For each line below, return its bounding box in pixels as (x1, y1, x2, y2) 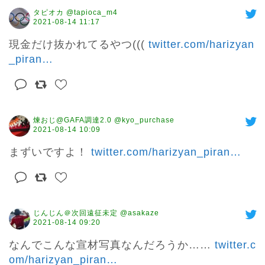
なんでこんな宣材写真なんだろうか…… (9, 239, 215, 251)
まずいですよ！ (9, 146, 91, 159)
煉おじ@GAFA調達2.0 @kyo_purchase (33, 116, 174, 125)
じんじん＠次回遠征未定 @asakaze (33, 209, 159, 218)
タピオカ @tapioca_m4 (33, 8, 118, 17)
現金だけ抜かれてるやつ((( (9, 38, 148, 51)
